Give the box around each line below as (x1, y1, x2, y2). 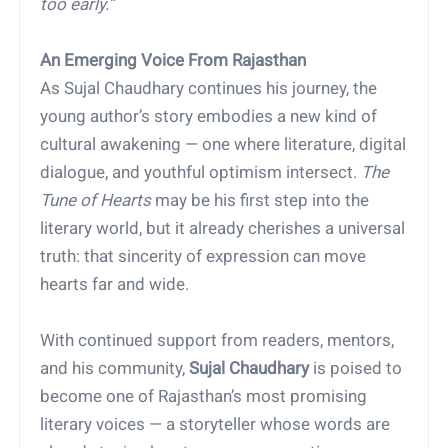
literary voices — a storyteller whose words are (40, 414, 391, 435)
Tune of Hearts (40, 190, 152, 211)
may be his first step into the (151, 190, 370, 211)
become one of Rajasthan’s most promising (40, 386, 368, 407)
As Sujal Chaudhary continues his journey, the (40, 78, 378, 99)
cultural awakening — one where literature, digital (40, 134, 407, 155)
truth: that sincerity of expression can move (40, 246, 367, 267)
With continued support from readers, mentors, (40, 330, 395, 351)
